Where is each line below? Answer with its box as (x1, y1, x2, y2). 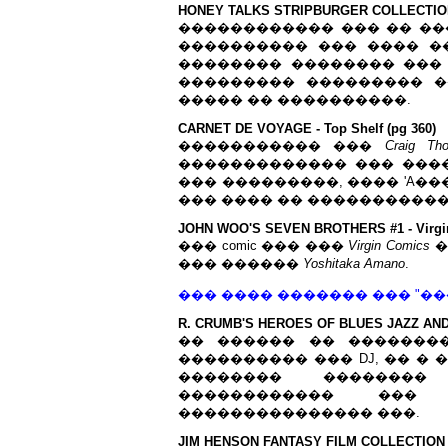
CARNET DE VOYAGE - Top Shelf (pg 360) (178, 121, 436, 136)
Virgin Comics (348, 238, 431, 253)
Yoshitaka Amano (303, 256, 405, 271)
